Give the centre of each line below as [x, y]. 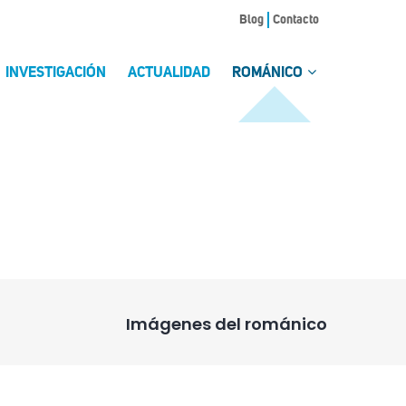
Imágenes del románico [227, 324]
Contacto [296, 20]
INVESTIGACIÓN [56, 74]
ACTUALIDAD [169, 74]
